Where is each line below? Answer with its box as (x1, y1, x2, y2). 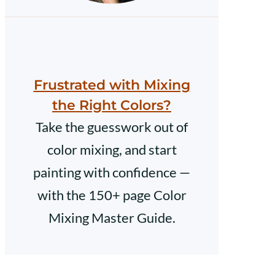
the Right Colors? (52, 96, 171, 114)
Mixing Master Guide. (48, 209, 176, 226)
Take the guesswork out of (36, 118, 188, 135)
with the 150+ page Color (37, 186, 187, 203)
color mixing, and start (47, 141, 177, 158)
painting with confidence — (33, 163, 190, 180)
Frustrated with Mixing (33, 76, 190, 93)
